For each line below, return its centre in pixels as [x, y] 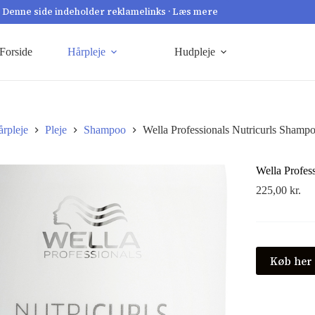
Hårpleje [87, 52]
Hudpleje [195, 52]
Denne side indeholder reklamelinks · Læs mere [110, 12]
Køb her [291, 261]
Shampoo [104, 130]
